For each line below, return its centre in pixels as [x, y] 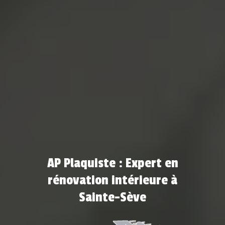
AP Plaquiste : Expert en [113, 163]
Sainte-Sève [113, 197]
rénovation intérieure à [113, 180]
